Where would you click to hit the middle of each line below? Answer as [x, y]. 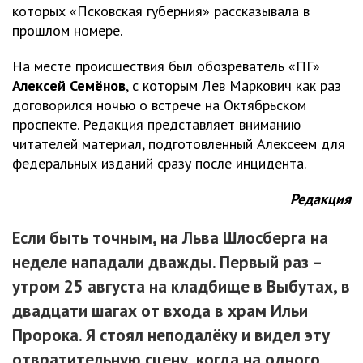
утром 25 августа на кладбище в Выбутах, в [181, 286]
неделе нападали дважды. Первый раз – [167, 262]
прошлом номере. [67, 30]
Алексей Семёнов [69, 85]
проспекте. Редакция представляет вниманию [156, 124]
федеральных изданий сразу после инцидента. [159, 163]
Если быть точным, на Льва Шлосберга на [170, 237]
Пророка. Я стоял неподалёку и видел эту [171, 335]
